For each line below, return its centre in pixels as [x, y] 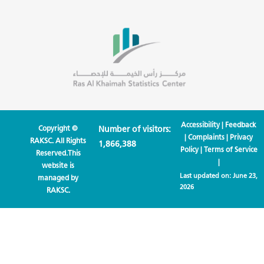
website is [58, 166]
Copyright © [58, 128]
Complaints [207, 137]
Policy [189, 150]
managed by [58, 178]
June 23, [245, 176]
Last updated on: [206, 176]
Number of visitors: [135, 130]
